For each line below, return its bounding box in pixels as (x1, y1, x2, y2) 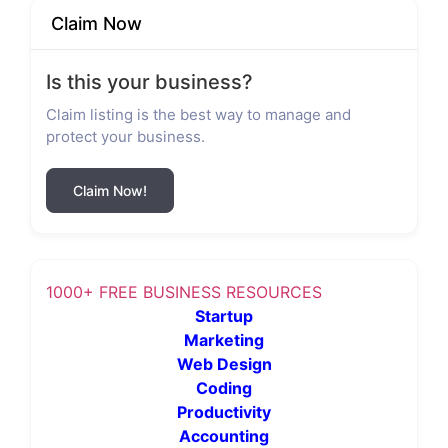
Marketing (184, 330, 264, 351)
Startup (195, 306, 253, 327)
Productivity (177, 402, 271, 423)
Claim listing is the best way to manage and (46, 105, 351, 125)
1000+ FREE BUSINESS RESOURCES (46, 282, 322, 303)
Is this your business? (46, 70, 253, 95)
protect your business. (46, 127, 205, 147)
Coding (196, 378, 252, 399)
